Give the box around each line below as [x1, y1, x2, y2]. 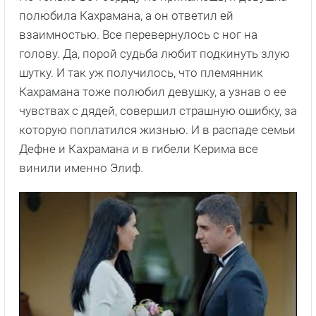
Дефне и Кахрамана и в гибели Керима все [19, 142, 258, 157]
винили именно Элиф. [19, 161, 143, 176]
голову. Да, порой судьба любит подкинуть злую [19, 47, 290, 61]
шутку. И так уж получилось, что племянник [19, 66, 263, 80]
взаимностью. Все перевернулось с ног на [19, 28, 257, 42]
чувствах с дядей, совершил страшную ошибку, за [19, 104, 297, 119]
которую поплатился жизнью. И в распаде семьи [19, 123, 296, 138]
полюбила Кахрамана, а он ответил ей [19, 8, 233, 23]
